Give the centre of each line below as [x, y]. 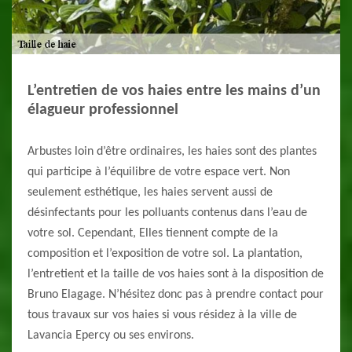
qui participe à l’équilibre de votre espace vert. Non [159, 172]
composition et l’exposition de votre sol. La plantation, [165, 254]
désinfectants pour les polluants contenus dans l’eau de [167, 213]
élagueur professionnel [103, 110]
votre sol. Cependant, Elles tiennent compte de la [153, 234]
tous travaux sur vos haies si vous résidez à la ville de [162, 315]
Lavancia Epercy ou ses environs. [111, 336]
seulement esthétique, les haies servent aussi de [150, 193]
